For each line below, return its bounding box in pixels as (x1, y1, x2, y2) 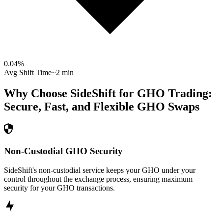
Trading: (165, 87, 212, 100)
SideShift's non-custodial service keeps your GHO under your (4, 165, 195, 174)
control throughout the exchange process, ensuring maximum (4, 174, 192, 183)
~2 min (52, 68, 74, 77)
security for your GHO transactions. (4, 183, 115, 192)
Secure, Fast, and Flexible (4, 100, 134, 113)
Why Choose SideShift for (4, 87, 137, 100)
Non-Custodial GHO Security (4, 145, 123, 156)
